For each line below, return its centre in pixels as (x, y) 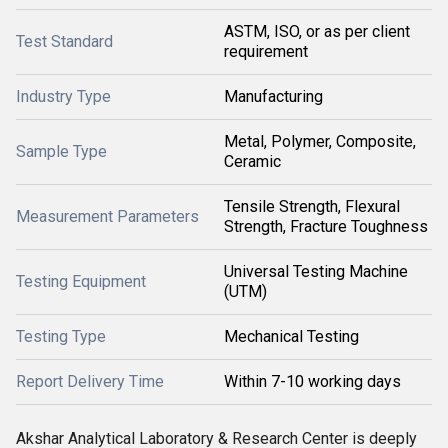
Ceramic (252, 161)
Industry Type (63, 96)
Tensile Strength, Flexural (312, 206)
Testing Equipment (81, 281)
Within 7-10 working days (312, 381)
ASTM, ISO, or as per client (317, 31)
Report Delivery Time (90, 381)
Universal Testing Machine (316, 271)
